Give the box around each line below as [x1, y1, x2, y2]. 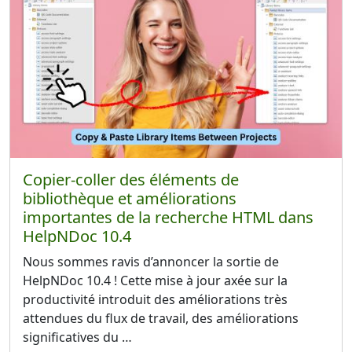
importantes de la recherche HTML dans [23, 207, 313, 229]
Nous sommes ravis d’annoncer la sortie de [23, 253, 279, 271]
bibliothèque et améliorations [23, 188, 236, 210]
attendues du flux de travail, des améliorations [23, 310, 299, 328]
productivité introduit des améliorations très [23, 291, 288, 309]
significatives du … [23, 328, 132, 346]
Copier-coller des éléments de [23, 169, 239, 191]
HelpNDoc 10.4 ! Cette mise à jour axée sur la [23, 272, 288, 290]
